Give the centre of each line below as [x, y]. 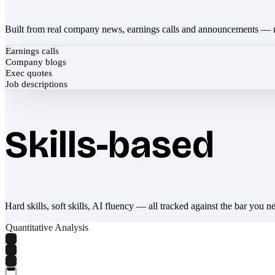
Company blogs [36, 62]
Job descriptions [37, 84]
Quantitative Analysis [47, 227]
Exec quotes [29, 73]
